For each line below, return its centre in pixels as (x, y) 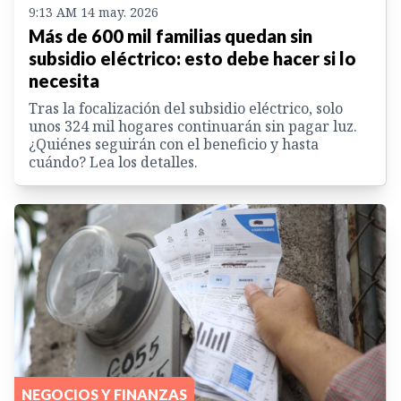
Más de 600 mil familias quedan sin (171, 35)
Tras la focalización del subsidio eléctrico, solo (186, 108)
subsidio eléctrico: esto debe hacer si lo (192, 58)
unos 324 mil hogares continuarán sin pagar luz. (193, 126)
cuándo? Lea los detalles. (113, 162)
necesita (64, 80)
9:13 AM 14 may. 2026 (94, 12)
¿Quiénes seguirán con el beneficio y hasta (174, 144)
